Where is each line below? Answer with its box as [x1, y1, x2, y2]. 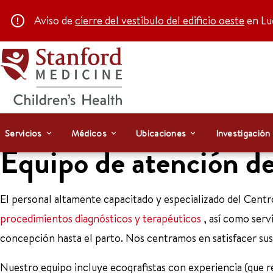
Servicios [5, 126, 42, 140]
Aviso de [34, 13, 75, 28]
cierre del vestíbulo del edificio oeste [75, 13, 244, 28]
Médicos [71, 126, 107, 140]
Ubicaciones [136, 126, 186, 140]
